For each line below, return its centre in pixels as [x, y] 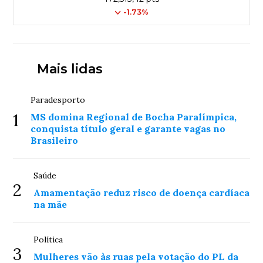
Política [48, 240]
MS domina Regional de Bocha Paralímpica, [134, 117]
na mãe [50, 204]
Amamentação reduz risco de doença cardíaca [142, 193]
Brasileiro [55, 140]
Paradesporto [58, 100]
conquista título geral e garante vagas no [128, 129]
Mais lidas [70, 69]
